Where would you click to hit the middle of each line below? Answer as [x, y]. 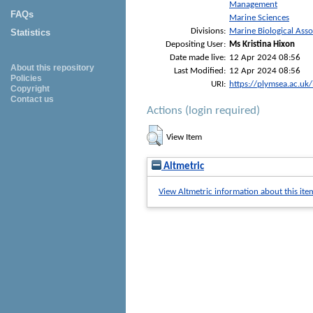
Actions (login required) [203, 111]
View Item [184, 137]
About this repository [52, 68]
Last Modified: [200, 71]
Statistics [30, 32]
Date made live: [198, 57]
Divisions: [208, 31]
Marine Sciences [259, 17]
